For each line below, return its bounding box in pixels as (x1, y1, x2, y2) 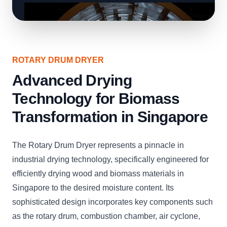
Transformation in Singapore (12, 108, 208, 125)
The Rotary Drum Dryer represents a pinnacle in (12, 141, 184, 149)
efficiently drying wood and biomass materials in (12, 169, 184, 178)
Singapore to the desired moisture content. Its (12, 183, 174, 192)
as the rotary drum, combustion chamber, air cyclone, (12, 212, 200, 220)
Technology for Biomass (12, 90, 180, 107)
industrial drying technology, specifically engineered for (12, 155, 209, 164)
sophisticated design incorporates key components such (12, 198, 213, 206)
